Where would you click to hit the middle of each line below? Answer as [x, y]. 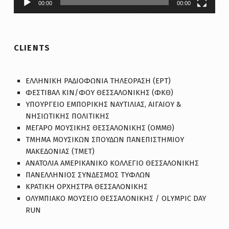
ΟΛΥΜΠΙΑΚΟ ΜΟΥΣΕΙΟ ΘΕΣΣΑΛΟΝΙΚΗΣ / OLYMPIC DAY [116, 199]
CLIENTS [32, 48]
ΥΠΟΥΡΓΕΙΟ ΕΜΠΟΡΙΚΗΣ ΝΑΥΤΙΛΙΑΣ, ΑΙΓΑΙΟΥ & [104, 105]
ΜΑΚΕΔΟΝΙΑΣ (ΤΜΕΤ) [60, 152]
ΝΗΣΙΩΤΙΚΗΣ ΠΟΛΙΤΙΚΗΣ [68, 116]
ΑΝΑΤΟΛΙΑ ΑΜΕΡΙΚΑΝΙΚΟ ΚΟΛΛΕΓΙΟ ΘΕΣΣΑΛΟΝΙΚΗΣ [112, 163]
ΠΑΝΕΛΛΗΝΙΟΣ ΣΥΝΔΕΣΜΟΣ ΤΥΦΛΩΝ [88, 175]
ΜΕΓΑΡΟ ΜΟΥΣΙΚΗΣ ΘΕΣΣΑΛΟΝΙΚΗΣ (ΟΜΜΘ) [100, 128]
